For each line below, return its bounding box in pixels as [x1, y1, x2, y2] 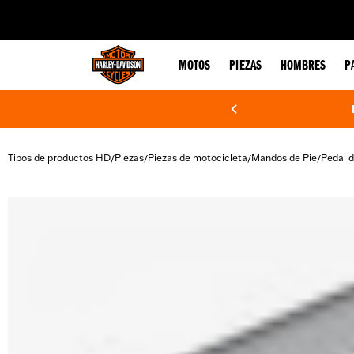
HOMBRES [280, 59, 326, 73]
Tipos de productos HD [8, 152, 111, 164]
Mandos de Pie [251, 152, 317, 164]
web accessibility [97, 5, 173, 17]
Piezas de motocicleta [148, 152, 247, 164]
